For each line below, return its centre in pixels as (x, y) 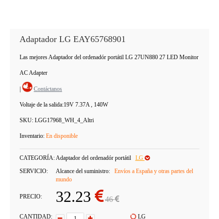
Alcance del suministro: (83, 171)
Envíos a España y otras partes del (153, 171)
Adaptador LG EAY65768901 (73, 39)
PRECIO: (31, 197)
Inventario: (33, 136)
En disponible (62, 136)
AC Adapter (33, 73)
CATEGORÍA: (37, 158)
